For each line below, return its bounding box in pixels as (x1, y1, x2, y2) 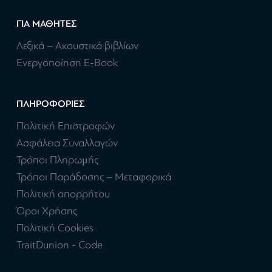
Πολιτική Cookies (16, 222, 93, 235)
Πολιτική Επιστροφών (16, 120, 115, 133)
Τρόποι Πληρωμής (16, 154, 98, 167)
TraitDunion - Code (16, 239, 103, 252)
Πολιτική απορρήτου (16, 188, 110, 201)
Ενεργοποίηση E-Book (16, 56, 118, 70)
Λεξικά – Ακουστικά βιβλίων (16, 39, 138, 53)
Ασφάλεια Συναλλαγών (16, 137, 118, 150)
